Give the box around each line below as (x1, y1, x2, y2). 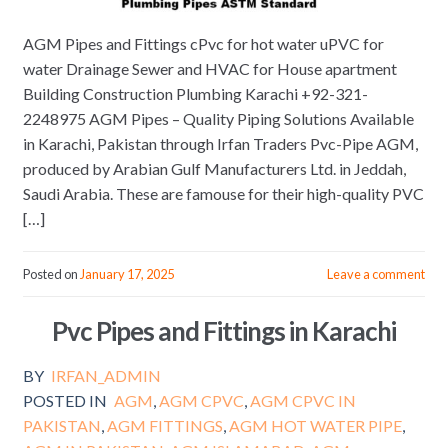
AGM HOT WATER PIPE (228, 416, 402, 436)
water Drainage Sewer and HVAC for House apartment (22, 59, 397, 79)
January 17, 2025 (79, 265, 174, 282)
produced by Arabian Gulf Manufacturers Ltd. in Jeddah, (22, 159, 406, 179)
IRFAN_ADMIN (51, 366, 162, 386)
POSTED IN (22, 391, 107, 411)
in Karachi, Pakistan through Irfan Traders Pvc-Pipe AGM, (22, 134, 418, 154)
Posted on (22, 265, 80, 282)
